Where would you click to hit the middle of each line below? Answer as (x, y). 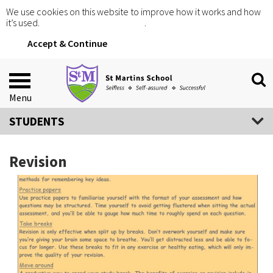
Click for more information (93, 23)
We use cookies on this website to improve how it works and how (133, 12)
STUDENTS (37, 121)
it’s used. (24, 23)
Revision (38, 161)
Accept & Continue (67, 43)
